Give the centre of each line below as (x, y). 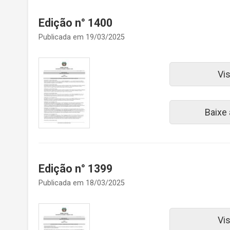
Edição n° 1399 (75, 168)
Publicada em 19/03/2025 (82, 37)
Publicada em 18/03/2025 (82, 183)
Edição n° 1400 (75, 23)
